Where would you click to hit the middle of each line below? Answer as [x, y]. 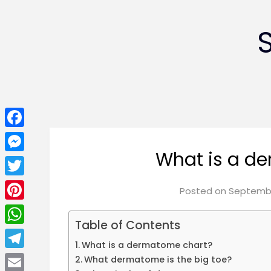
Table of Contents [128, 226]
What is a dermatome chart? [147, 245]
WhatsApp [30, 233]
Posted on [204, 191]
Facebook [29, 136]
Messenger [31, 161]
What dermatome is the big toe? [158, 260]
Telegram [28, 257]
